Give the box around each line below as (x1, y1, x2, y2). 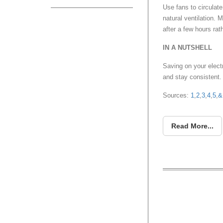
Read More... (171, 122, 214, 130)
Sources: (163, 92, 189, 100)
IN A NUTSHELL (163, 44, 212, 52)
